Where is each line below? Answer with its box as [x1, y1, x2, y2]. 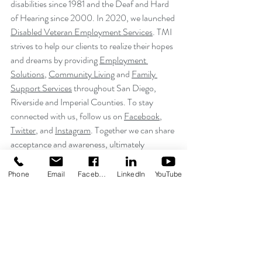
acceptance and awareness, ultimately [11, 137, 146, 151]
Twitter [11, 123, 36, 137]
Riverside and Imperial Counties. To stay [11, 95, 155, 109]
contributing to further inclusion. [11, 151, 126, 165]
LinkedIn [116, 169, 146, 178]
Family [132, 67, 157, 81]
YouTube [154, 169, 182, 178]
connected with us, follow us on [11, 109, 124, 123]
